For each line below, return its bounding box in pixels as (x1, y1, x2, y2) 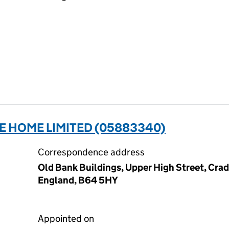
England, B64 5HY (38, 174, 118, 186)
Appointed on (38, 213, 94, 224)
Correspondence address (38, 146, 145, 158)
